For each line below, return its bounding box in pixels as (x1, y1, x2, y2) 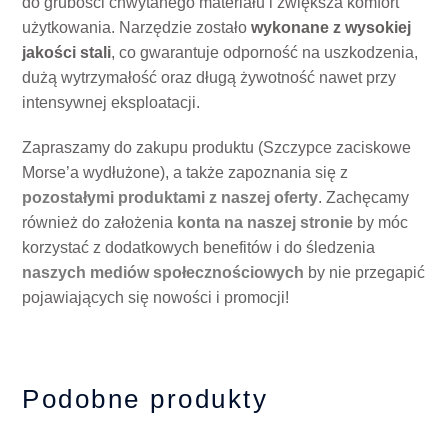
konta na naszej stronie (177, 214, 354, 232)
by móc (353, 214, 409, 232)
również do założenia (22, 214, 178, 232)
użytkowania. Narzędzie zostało (22, 19, 252, 37)
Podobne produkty (22, 384, 269, 415)
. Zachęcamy (318, 189, 410, 207)
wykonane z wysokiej (251, 19, 412, 37)
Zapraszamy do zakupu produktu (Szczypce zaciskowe (22, 139, 412, 157)
